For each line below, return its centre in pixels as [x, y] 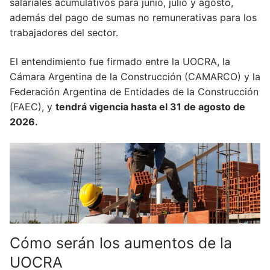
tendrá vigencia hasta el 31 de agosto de [150, 106]
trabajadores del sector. [64, 33]
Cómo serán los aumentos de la [121, 243]
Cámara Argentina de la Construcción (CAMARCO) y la [135, 76]
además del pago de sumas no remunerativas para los [133, 18]
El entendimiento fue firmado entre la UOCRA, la [120, 61]
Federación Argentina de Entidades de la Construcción [134, 91]
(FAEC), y [33, 106]
